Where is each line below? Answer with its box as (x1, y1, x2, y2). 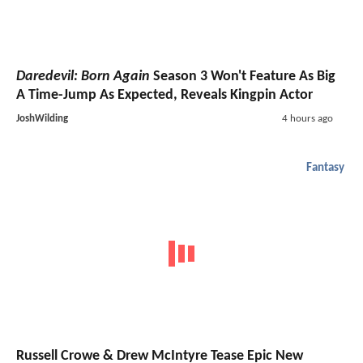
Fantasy (306, 161, 344, 174)
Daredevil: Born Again (16, 68, 150, 84)
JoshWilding (16, 113, 68, 124)
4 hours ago (281, 113, 333, 124)
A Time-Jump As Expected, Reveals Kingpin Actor (16, 87, 313, 103)
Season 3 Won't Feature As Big (150, 68, 335, 84)
